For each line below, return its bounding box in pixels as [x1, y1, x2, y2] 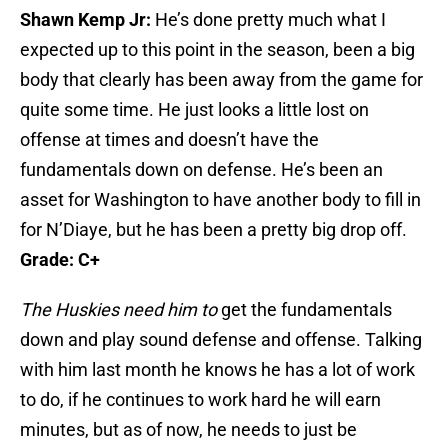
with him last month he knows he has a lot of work [20, 359, 415, 381]
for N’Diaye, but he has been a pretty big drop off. [20, 219, 407, 241]
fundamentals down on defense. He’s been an [20, 159, 383, 181]
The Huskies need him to [20, 299, 217, 321]
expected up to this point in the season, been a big [20, 39, 415, 61]
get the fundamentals [217, 299, 392, 321]
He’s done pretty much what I [151, 9, 386, 31]
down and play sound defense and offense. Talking [20, 329, 422, 351]
